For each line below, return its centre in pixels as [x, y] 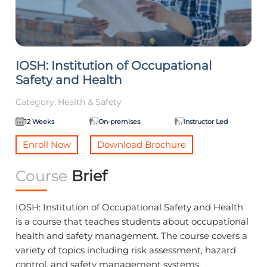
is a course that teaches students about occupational [132, 222]
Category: [36, 102]
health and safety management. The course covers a [132, 236]
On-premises [119, 121]
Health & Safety [90, 102]
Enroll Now [47, 145]
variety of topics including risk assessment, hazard [126, 250]
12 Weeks [40, 121]
